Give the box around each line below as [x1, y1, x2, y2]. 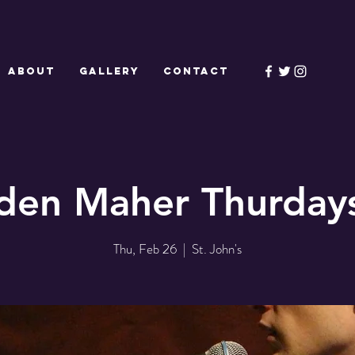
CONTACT [163, 65, 229, 77]
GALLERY [79, 65, 139, 77]
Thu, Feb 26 [113, 239, 177, 258]
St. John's [192, 239, 242, 258]
